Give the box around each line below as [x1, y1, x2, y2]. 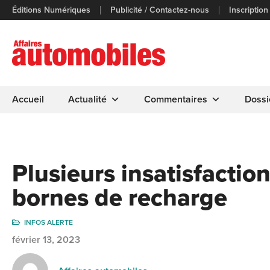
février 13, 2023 [12, 234, 80, 246]
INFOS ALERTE [24, 218, 73, 227]
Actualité [68, 93, 107, 105]
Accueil [12, 93, 44, 105]
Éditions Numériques [12, 4, 90, 15]
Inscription [229, 4, 268, 15]
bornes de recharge [12, 183, 227, 212]
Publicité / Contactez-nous [110, 4, 209, 15]
